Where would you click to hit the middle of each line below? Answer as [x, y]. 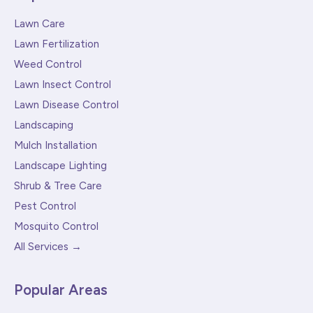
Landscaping [44, 125]
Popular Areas [61, 290]
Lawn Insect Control [63, 85]
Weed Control [48, 65]
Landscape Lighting [60, 166]
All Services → [48, 247]
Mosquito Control [56, 227]
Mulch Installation [56, 146]
